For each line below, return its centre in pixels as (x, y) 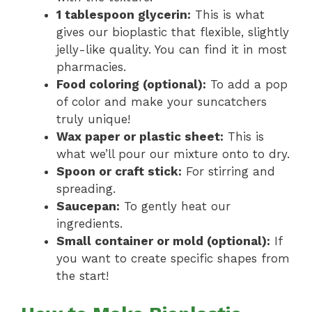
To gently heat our (175, 206)
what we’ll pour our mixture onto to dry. (173, 154)
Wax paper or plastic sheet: (140, 137)
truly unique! (93, 119)
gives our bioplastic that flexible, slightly (173, 32)
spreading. (86, 189)
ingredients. (89, 224)
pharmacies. (91, 67)
